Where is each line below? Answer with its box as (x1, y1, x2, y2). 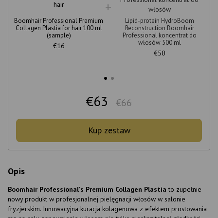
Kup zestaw (88, 124, 130, 136)
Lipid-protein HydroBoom (125, 16, 194, 25)
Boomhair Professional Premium (14, 16, 103, 25)
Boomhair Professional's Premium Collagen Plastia (8, 184, 166, 194)
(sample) (46, 31, 71, 39)
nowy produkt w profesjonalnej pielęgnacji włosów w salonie (8, 194, 185, 203)
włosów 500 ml (138, 38, 181, 47)
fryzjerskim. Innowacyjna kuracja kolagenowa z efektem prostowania (8, 204, 207, 213)
